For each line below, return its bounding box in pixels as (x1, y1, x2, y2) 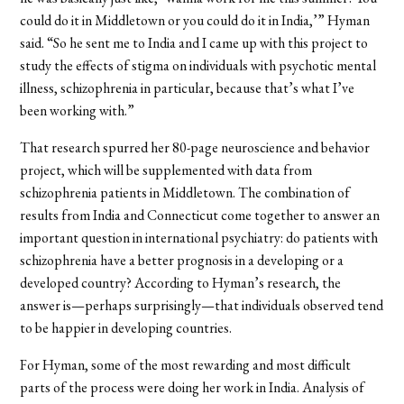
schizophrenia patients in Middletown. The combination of (20, 182, 351, 202)
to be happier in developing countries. (20, 317, 233, 337)
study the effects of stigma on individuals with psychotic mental (20, 55, 377, 75)
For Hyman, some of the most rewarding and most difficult (20, 354, 352, 374)
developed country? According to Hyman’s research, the (20, 272, 342, 292)
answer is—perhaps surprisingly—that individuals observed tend (20, 295, 384, 315)
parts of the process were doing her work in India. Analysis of (20, 377, 365, 397)
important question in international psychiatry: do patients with (20, 227, 379, 247)
